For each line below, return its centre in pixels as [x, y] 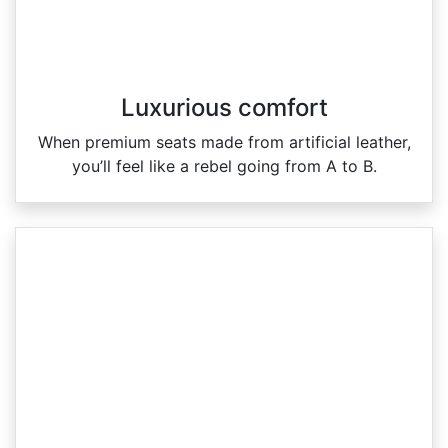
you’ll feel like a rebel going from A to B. [224, 165]
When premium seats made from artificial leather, [224, 141]
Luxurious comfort [224, 107]
